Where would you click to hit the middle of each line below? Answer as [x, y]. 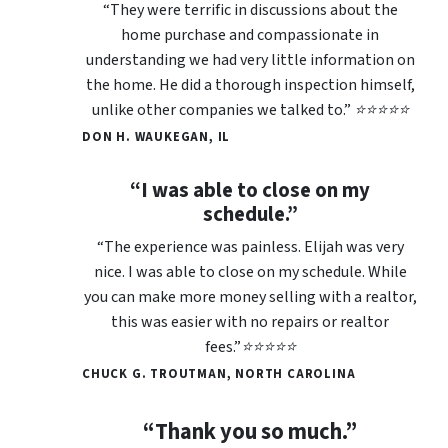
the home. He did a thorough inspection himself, [250, 85]
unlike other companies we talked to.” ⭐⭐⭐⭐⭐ [250, 110]
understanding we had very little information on [250, 60]
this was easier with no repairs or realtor [250, 322]
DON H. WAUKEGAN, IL [156, 137]
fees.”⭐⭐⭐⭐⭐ [250, 347]
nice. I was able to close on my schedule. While [250, 272]
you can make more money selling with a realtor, [250, 297]
